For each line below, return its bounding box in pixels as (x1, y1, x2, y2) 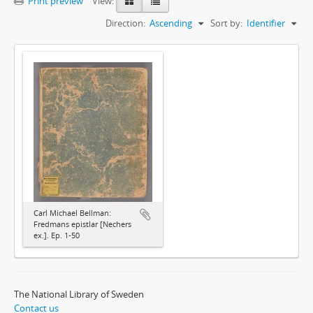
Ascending (150, 16, 192, 29)
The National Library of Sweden (14, 288, 144, 301)
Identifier (247, 16, 285, 29)
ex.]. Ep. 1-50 (34, 230, 80, 241)
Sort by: (210, 16, 242, 29)
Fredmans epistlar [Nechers (34, 219, 131, 230)
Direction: (105, 16, 145, 29)
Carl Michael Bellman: (34, 208, 111, 219)
